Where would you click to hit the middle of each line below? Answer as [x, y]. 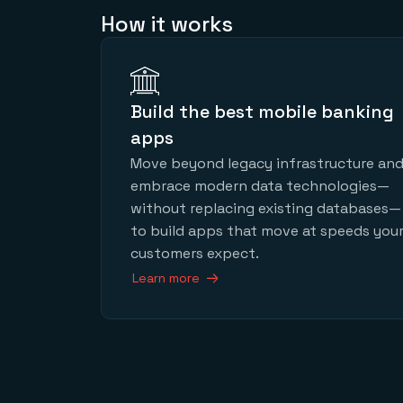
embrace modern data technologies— [260, 185]
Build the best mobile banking [262, 112]
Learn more [166, 278]
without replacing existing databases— [266, 208]
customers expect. [195, 253]
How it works [167, 24]
